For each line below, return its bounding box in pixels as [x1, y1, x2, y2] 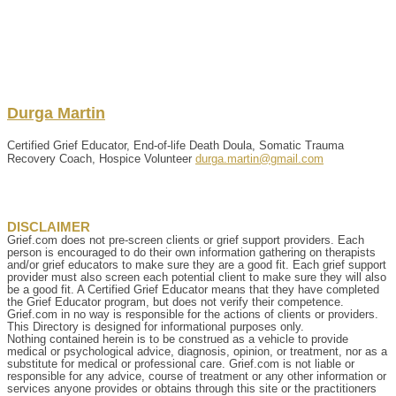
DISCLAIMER [7, 218, 90, 234]
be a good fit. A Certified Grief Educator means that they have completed [7, 282, 379, 296]
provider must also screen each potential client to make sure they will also [7, 270, 386, 284]
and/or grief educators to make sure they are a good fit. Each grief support [7, 257, 386, 271]
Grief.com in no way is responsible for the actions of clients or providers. [7, 307, 378, 321]
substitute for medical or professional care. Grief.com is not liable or [7, 356, 354, 370]
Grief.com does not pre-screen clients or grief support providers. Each [7, 232, 364, 247]
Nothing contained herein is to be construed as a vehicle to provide [7, 331, 348, 346]
